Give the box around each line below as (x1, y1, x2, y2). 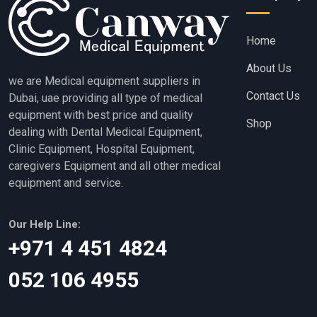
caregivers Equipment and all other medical (8, 159, 221, 173)
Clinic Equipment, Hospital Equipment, (8, 142, 195, 156)
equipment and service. (8, 176, 123, 190)
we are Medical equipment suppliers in (8, 74, 200, 88)
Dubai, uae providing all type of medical (8, 91, 202, 105)
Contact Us (246, 89, 300, 103)
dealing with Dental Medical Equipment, (8, 125, 202, 139)
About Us (246, 62, 292, 76)
